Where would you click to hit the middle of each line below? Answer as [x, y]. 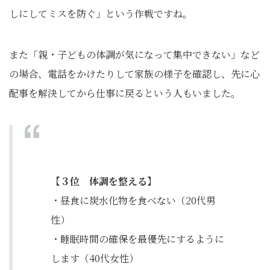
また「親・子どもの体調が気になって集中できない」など [134, 55]
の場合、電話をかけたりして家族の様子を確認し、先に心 [134, 74]
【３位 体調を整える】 [104, 181]
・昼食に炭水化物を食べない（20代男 [133, 201]
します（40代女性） [95, 259]
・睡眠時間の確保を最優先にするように [137, 239]
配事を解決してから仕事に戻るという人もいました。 [125, 93]
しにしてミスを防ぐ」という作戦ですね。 [101, 14]
